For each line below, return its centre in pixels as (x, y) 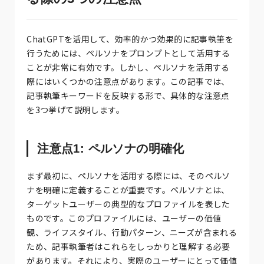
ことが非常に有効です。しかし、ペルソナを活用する (128, 67)
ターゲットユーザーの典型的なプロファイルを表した (128, 204)
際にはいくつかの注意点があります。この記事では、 (128, 81)
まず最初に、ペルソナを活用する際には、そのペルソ (128, 175)
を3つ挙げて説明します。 (76, 109)
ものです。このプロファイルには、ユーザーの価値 (124, 218)
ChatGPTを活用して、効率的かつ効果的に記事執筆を (130, 39)
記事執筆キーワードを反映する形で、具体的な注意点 (128, 95)
